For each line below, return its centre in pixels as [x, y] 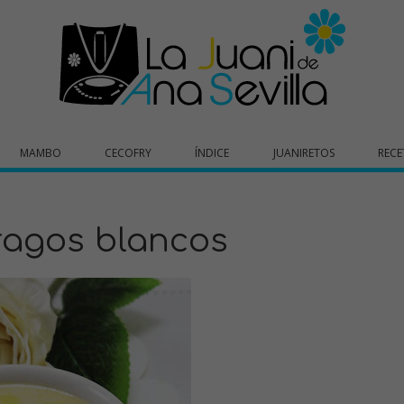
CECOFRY [129, 153]
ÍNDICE [212, 153]
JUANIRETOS [303, 153]
